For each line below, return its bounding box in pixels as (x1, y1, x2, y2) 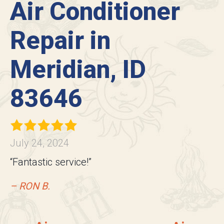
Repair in (10, 26, 110, 55)
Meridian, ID (10, 55, 146, 84)
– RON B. (10, 180, 50, 192)
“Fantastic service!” (10, 156, 91, 168)
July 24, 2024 (10, 137, 69, 149)
